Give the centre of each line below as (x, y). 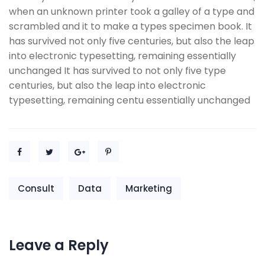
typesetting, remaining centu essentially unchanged (130, 100)
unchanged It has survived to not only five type (117, 71)
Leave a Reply (59, 245)
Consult (36, 188)
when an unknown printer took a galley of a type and (132, 12)
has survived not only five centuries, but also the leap (132, 41)
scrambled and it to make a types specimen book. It (130, 26)
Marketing (149, 188)
